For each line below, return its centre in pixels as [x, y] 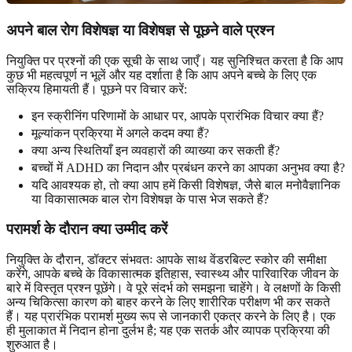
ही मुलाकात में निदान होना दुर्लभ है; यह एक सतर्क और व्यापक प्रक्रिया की [168, 331]
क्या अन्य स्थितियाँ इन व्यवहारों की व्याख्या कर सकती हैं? [156, 150]
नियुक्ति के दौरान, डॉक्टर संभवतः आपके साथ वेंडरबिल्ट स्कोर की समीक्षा [167, 260]
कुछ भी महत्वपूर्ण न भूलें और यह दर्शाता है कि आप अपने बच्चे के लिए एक [161, 75]
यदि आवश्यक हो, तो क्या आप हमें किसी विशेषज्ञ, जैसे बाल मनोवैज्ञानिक [186, 185]
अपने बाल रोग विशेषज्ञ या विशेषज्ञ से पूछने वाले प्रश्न [140, 30]
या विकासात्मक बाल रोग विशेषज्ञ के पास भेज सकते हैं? [150, 199]
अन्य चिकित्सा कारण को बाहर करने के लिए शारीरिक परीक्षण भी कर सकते [168, 302]
